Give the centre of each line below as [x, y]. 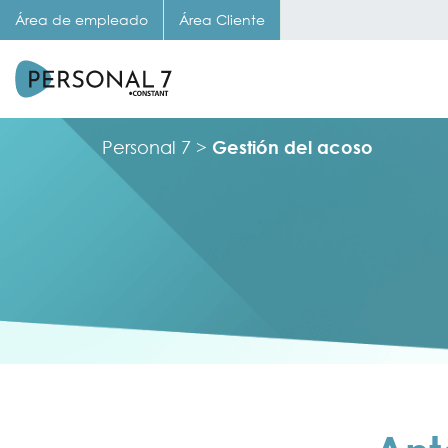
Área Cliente [222, 19]
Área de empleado [81, 19]
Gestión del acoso [292, 147]
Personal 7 [146, 147]
